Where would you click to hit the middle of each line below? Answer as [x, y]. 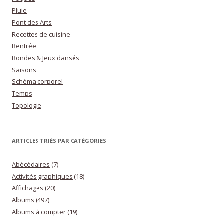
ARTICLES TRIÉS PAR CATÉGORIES [59, 141]
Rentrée [24, 46]
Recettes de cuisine [41, 34]
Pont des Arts [32, 22]
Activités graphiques [42, 176]
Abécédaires [31, 165]
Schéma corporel [37, 82]
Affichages [28, 188]
